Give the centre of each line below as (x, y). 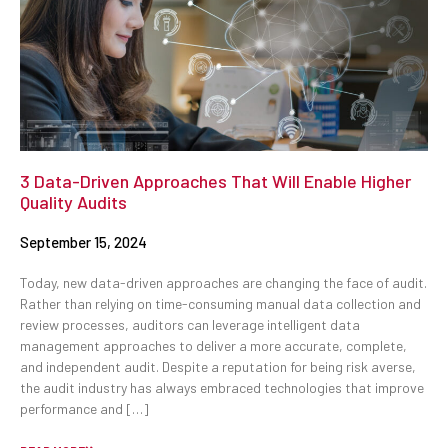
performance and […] (84, 409)
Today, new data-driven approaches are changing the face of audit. (223, 283)
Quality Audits (73, 202)
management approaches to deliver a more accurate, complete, (213, 346)
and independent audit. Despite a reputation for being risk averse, (218, 367)
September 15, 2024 (83, 242)
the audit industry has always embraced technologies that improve (222, 388)
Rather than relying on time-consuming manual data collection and (220, 304)
